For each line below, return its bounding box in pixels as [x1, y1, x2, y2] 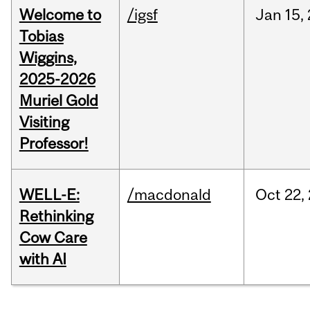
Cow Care [19, 228, 87, 247]
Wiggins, [19, 48, 77, 67]
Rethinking [19, 207, 93, 226]
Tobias [19, 27, 64, 46]
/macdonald [127, 185, 211, 204]
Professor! [19, 134, 89, 153]
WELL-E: [19, 185, 80, 204]
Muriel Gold [19, 91, 98, 110]
